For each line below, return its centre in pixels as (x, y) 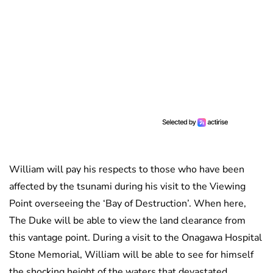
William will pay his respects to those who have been (127, 170)
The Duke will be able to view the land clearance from (127, 221)
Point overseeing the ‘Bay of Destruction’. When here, (128, 204)
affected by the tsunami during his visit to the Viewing (127, 187)
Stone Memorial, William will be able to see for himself (131, 255)
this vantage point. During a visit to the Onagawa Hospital (136, 238)
